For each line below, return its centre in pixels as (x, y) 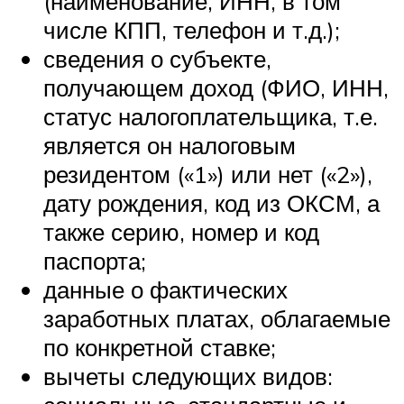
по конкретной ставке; (160, 348)
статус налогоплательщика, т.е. (211, 117)
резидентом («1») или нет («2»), (208, 174)
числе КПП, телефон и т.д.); (192, 30)
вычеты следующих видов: (188, 376)
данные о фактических (165, 290)
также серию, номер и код (181, 232)
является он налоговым (170, 146)
